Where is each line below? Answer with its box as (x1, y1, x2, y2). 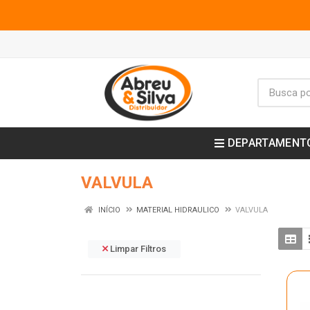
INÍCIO (96, 206, 120, 215)
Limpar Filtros (108, 244, 166, 254)
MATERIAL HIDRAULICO (136, 206, 219, 215)
